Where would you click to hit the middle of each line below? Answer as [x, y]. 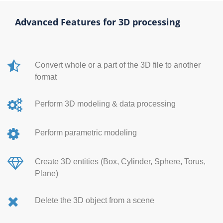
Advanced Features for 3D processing [98, 22]
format [46, 77]
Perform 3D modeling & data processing [105, 104]
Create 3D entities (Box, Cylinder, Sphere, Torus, [120, 162]
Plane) [46, 173]
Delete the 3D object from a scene [94, 200]
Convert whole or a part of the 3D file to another [117, 65]
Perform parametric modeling [86, 133]
